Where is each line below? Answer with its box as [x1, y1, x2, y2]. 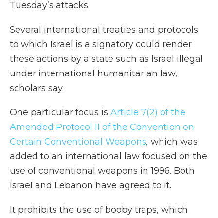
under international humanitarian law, [10, 68, 177, 79]
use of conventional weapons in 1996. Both [10, 165, 195, 176]
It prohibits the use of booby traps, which [10, 204, 188, 215]
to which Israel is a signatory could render [10, 39, 192, 50]
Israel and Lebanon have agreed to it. [10, 180, 171, 191]
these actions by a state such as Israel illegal [10, 54, 203, 64]
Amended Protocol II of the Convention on [10, 122, 194, 132]
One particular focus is [10, 107, 110, 118]
